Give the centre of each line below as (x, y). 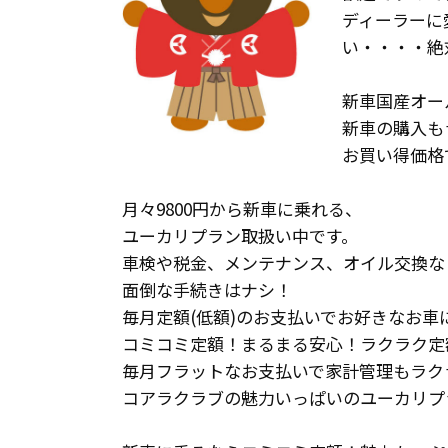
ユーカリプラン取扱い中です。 (240, 235)
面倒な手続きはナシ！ (207, 289)
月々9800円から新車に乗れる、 (242, 208)
